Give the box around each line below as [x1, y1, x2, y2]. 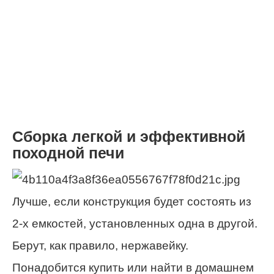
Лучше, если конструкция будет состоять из [12, 194, 251, 208]
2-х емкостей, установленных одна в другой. [12, 217, 257, 230]
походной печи [12, 144, 124, 161]
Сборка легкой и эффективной [12, 128, 245, 145]
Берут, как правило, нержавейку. [12, 239, 188, 252]
